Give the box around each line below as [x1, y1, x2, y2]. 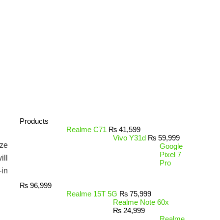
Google [160, 142, 183, 150]
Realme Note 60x [113, 198, 169, 206]
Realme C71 [66, 125, 107, 134]
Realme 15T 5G [66, 190, 117, 198]
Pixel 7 [160, 150, 181, 159]
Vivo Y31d [113, 134, 146, 142]
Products [20, 117, 49, 125]
